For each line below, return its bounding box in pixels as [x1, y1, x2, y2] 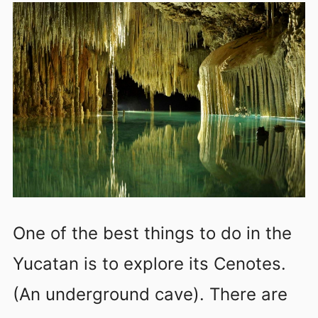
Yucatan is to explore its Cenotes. [13, 253, 286, 274]
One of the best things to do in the [13, 222, 292, 243]
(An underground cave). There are [13, 283, 287, 305]
